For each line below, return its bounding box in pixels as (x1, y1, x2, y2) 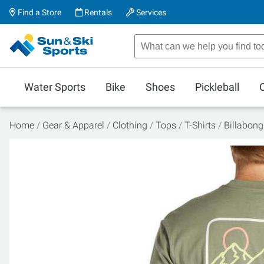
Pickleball (195, 81, 239, 93)
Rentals (82, 8, 112, 17)
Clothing (113, 120, 147, 131)
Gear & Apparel (42, 120, 104, 131)
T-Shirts (184, 120, 216, 131)
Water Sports (24, 81, 85, 93)
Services (134, 8, 166, 17)
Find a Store (16, 8, 61, 17)
